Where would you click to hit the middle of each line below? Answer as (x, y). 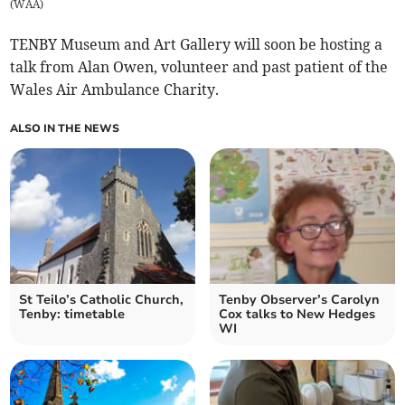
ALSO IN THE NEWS (65, 129)
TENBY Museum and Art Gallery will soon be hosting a (197, 45)
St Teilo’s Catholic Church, (102, 300)
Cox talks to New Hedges (297, 315)
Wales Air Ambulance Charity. (115, 90)
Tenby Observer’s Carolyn (299, 300)
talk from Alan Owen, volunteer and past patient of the (199, 67)
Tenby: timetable (72, 315)
